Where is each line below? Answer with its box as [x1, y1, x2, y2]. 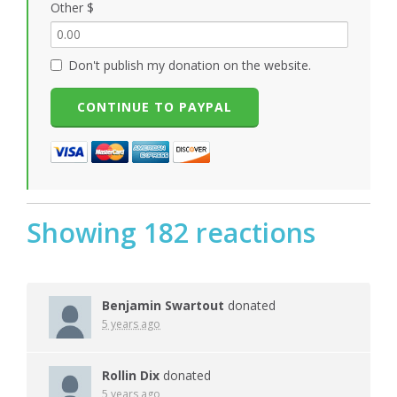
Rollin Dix [102, 366, 160, 384]
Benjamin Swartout [102, 296, 224, 314]
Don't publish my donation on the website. [68, 56, 311, 74]
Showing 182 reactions [27, 214, 315, 251]
